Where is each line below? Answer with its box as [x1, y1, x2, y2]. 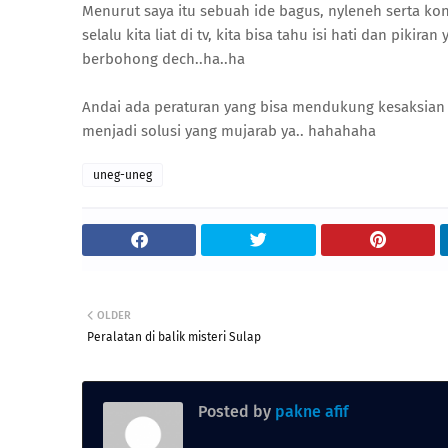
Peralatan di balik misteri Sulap [87, 330, 261, 344]
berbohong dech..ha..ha [82, 50, 245, 68]
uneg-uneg [93, 168, 152, 182]
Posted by [198, 402, 271, 421]
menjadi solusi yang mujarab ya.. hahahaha [82, 122, 376, 140]
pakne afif [271, 402, 349, 421]
